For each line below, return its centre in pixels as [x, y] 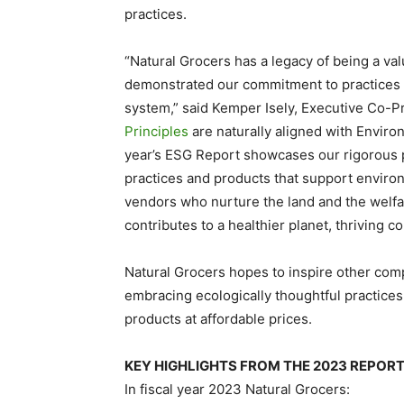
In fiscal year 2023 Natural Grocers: [237, 389]
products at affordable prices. [218, 319]
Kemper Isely [253, 108]
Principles [156, 131]
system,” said [168, 108]
